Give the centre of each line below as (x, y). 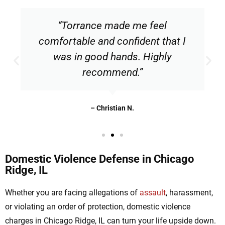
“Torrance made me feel (113, 26)
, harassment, (189, 193)
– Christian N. (113, 108)
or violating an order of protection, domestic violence (98, 207)
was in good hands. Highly (112, 57)
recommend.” (112, 73)
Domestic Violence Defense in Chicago (99, 159)
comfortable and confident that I (113, 41)
